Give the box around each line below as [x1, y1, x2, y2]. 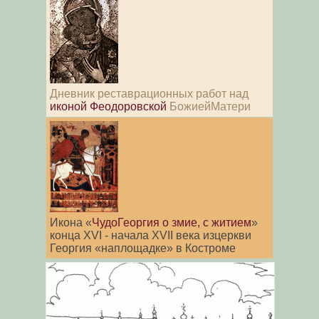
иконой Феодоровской [50, 100, 167, 113]
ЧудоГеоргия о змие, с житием [92, 216, 251, 229]
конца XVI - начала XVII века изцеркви [50, 229, 251, 241]
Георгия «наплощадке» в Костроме [50, 241, 236, 254]
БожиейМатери [167, 100, 251, 113]
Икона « [50, 216, 92, 229]
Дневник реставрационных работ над [50, 87, 249, 100]
